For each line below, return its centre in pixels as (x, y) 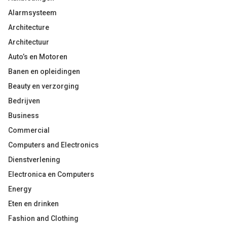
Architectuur (29, 42)
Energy (20, 189)
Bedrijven (24, 101)
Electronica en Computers (51, 174)
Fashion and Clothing (43, 218)
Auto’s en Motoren (38, 57)
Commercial (29, 130)
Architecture (29, 27)
